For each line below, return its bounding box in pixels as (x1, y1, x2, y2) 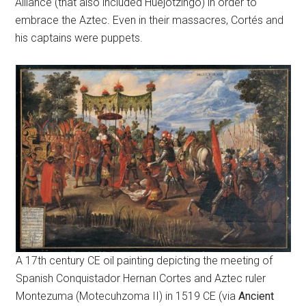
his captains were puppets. (15, 31, 143, 44)
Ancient (238, 290, 274, 303)
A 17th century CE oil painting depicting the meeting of (15, 254, 273, 267)
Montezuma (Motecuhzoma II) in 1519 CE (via (15, 290, 238, 303)
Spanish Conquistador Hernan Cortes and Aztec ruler (15, 272, 266, 285)
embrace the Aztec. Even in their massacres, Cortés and (15, 14, 284, 27)
